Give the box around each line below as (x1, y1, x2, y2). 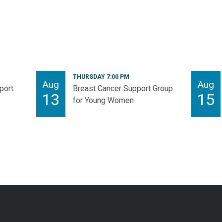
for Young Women (72, 96, 134, 106)
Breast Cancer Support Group (72, 84, 173, 94)
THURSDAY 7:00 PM (72, 73, 129, 81)
